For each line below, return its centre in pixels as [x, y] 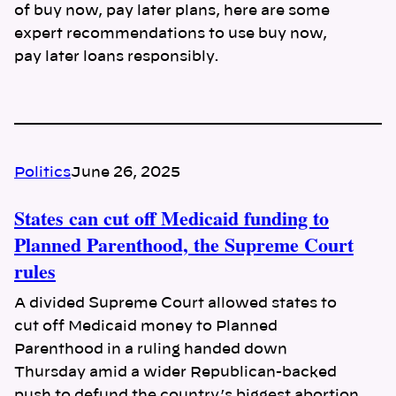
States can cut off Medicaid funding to [171, 217]
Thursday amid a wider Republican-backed [175, 372]
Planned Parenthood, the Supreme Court [184, 244]
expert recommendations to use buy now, [171, 33]
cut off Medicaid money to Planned [146, 326]
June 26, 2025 [126, 172]
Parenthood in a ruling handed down [151, 349]
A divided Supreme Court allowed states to [175, 303]
